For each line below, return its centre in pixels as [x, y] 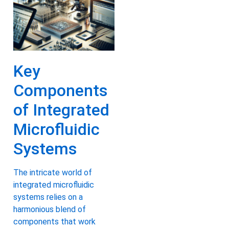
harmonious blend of [50, 210]
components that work [54, 222]
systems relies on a [48, 197]
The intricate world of [53, 173]
